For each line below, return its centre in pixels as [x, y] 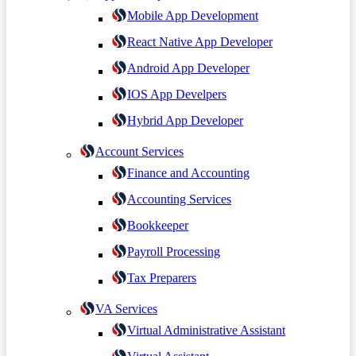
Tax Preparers [162, 277]
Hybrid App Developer [185, 120]
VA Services [126, 308]
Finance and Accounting [188, 172]
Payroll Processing [174, 251]
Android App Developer [188, 68]
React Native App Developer [200, 41]
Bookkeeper [158, 225]
